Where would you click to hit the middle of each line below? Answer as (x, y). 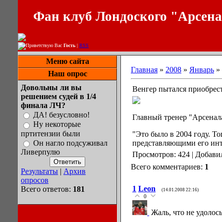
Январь (202, 70)
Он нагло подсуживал (70, 143)
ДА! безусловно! (61, 115)
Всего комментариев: (168, 167)
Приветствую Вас (45, 46)
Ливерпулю (40, 152)
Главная (144, 70)
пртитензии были (51, 133)
